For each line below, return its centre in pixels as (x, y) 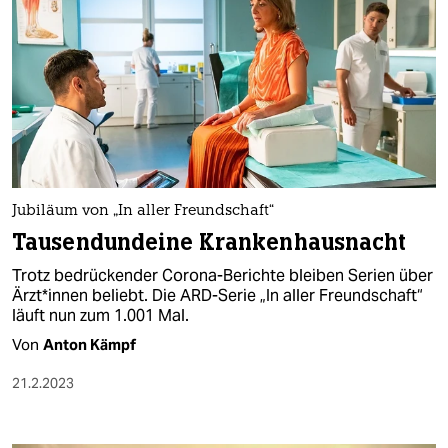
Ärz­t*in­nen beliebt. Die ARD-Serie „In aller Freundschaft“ (217, 296)
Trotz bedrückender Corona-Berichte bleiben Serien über (222, 276)
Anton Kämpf (89, 345)
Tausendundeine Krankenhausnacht (209, 243)
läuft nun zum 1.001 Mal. (100, 316)
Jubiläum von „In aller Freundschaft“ (143, 212)
